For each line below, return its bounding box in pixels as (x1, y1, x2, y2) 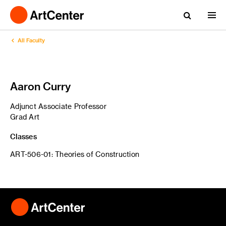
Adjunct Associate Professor (10, 102, 106, 110)
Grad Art (10, 112, 39, 121)
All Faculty (17, 37, 45, 44)
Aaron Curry (10, 79, 71, 92)
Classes (10, 132, 37, 141)
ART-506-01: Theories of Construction (10, 149, 139, 158)
